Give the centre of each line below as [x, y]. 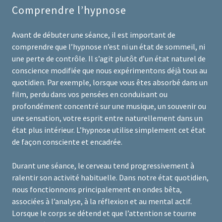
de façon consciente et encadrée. [67, 142]
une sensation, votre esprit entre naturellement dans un [107, 118]
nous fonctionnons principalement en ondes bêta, [97, 190]
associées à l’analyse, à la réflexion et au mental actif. [102, 201]
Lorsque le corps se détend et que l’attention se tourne [104, 213]
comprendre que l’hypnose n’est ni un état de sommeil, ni [109, 47]
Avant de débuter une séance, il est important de [94, 35]
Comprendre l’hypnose [69, 10]
